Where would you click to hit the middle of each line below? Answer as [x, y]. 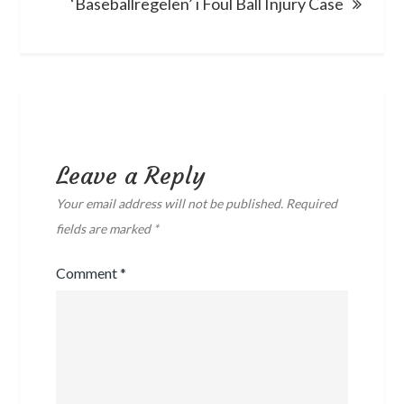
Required [312, 203]
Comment [88, 272]
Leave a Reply [131, 175]
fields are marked [105, 228]
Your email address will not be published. [170, 203]
